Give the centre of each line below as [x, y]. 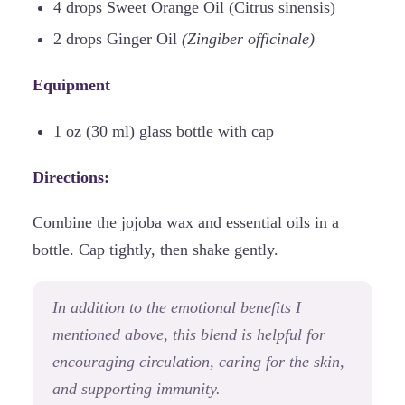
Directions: [71, 177]
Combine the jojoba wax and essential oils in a [186, 222]
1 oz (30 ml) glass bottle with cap [163, 131]
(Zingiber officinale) [248, 39]
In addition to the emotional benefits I [177, 307]
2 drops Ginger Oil [117, 39]
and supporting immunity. [137, 388]
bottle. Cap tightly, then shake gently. [155, 249]
